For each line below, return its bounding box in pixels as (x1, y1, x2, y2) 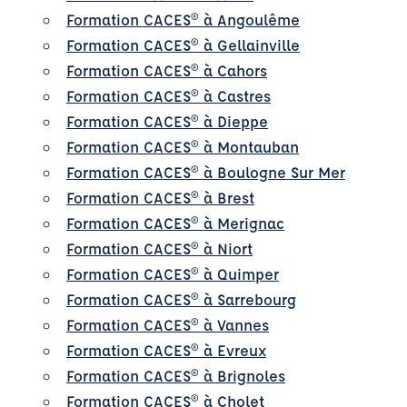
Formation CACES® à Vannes (66, 314, 269, 334)
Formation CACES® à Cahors (66, 60, 267, 80)
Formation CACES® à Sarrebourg (66, 289, 296, 309)
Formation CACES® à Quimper (66, 263, 279, 283)
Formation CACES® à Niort (66, 238, 253, 258)
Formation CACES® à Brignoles (66, 365, 285, 385)
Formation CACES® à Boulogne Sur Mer (66, 162, 345, 182)
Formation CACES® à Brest (66, 187, 254, 207)
